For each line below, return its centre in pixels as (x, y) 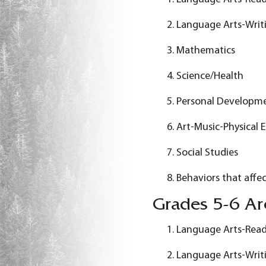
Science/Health (210, 76)
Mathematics (205, 50)
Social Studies (207, 153)
